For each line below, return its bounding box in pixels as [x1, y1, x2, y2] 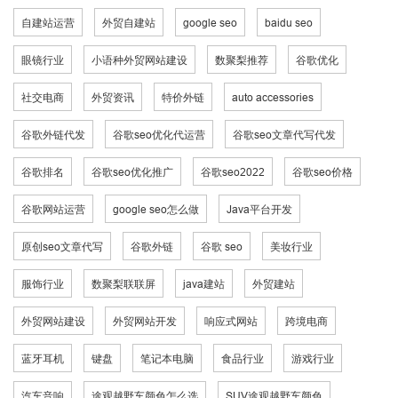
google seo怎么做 [113, 202, 199, 216]
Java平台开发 [227, 202, 292, 216]
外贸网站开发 [113, 314, 177, 328]
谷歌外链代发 [21, 127, 85, 141]
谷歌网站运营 [21, 202, 85, 216]
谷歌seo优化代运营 [113, 127, 205, 141]
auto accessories [232, 90, 314, 104]
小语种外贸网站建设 [92, 52, 187, 67]
